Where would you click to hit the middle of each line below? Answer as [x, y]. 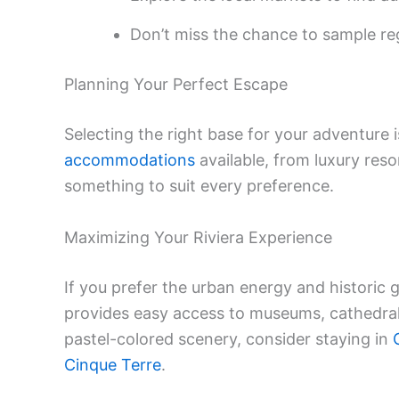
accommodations [130, 159]
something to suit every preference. [199, 185]
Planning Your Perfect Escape [176, 84]
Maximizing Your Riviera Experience [198, 237]
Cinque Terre [113, 364]
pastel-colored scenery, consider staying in [228, 338]
